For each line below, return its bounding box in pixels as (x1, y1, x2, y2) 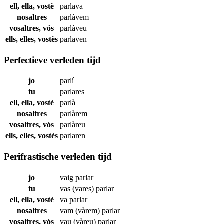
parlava (60, 1, 83, 10)
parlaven (60, 34, 87, 43)
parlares (60, 87, 84, 96)
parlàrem (60, 109, 87, 118)
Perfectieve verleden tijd (4, 54, 101, 65)
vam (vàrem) (60, 206, 102, 215)
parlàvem (60, 12, 89, 21)
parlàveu (60, 23, 87, 32)
